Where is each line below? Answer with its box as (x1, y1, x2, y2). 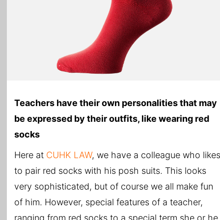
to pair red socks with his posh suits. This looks (14, 165, 206, 176)
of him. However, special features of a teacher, (14, 197, 203, 208)
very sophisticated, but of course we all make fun (14, 181, 213, 192)
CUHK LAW (46, 150, 92, 161)
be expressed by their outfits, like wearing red (14, 113, 209, 124)
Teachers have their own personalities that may (14, 98, 217, 109)
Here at (14, 150, 46, 161)
